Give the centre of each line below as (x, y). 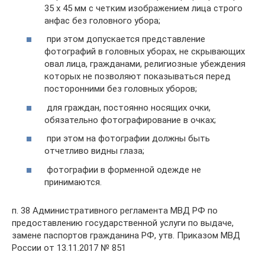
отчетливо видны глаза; (94, 151)
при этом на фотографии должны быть (127, 139)
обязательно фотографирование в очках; (130, 120)
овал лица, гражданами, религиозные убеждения (145, 64)
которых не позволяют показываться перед (138, 77)
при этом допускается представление (125, 39)
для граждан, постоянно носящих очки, (127, 107)
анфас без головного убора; (102, 20)
